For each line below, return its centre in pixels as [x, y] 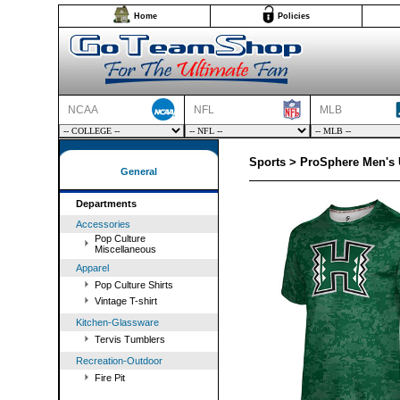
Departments [106, 204]
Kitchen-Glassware [117, 322]
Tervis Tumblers [130, 339]
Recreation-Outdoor [119, 361]
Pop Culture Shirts [134, 285]
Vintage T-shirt [126, 301]
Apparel [92, 268]
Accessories [103, 224]
